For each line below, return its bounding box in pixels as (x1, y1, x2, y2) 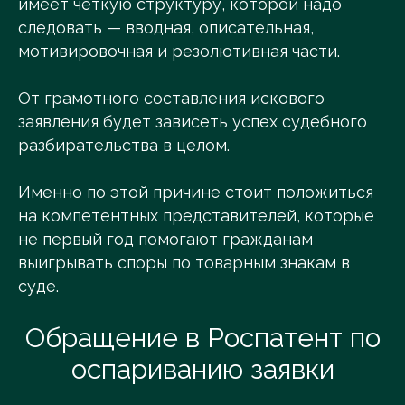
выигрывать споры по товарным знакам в (18, 253, 350, 273)
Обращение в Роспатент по (24, 322, 381, 354)
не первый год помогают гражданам (18, 230, 313, 250)
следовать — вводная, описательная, (18, 18, 314, 38)
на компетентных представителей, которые (18, 206, 374, 226)
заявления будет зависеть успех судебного (18, 112, 367, 132)
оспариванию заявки (71, 353, 334, 386)
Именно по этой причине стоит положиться (18, 183, 373, 202)
